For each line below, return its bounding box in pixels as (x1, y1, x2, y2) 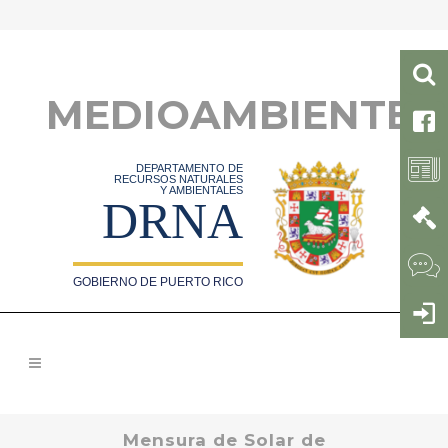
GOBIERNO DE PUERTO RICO (73, 275, 244, 289)
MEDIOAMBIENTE (46, 90, 412, 139)
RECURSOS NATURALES (114, 173, 244, 185)
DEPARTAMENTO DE (136, 162, 244, 174)
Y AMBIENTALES (160, 184, 244, 196)
